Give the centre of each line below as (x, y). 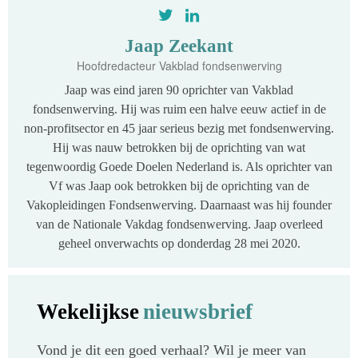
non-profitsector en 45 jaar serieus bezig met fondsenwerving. (179, 128)
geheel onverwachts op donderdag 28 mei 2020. (179, 243)
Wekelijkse (88, 311)
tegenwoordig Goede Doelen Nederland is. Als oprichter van (179, 167)
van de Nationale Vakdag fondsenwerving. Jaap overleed (179, 224)
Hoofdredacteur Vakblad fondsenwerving (179, 65)
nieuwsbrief (198, 311)
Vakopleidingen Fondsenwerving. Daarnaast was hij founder (179, 205)
